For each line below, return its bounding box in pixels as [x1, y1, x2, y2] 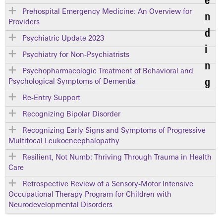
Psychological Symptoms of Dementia [8, 78, 136, 86]
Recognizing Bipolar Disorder [22, 111, 120, 119]
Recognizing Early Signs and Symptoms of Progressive [22, 127, 206, 135]
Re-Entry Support [22, 95, 80, 103]
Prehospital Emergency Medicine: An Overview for [22, 8, 192, 16]
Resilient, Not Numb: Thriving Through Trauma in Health [22, 154, 212, 162]
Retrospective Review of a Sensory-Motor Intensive [22, 181, 193, 189]
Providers [8, 19, 40, 27]
